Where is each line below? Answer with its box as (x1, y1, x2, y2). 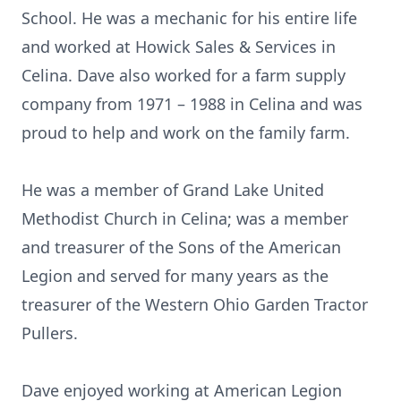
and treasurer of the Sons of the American (21, 236, 341, 258)
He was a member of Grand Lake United (21, 179, 324, 200)
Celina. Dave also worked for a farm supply (21, 64, 346, 86)
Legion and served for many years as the (21, 265, 328, 286)
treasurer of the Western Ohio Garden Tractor (21, 294, 368, 315)
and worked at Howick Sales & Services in (21, 36, 336, 57)
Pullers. (21, 322, 78, 344)
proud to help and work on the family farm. (21, 122, 350, 143)
